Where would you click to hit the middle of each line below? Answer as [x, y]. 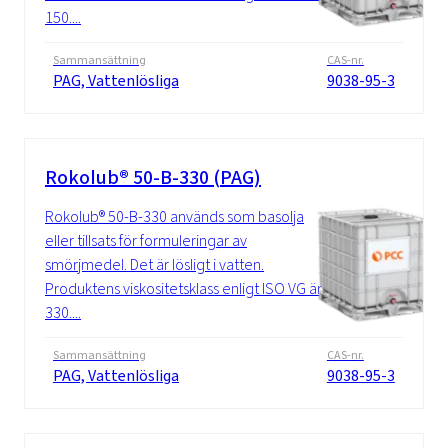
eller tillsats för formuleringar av [146, 241]
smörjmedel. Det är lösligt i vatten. [154, 265]
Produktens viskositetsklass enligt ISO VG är [183, 289]
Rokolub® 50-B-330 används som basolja [174, 217]
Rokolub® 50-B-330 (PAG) [153, 178]
